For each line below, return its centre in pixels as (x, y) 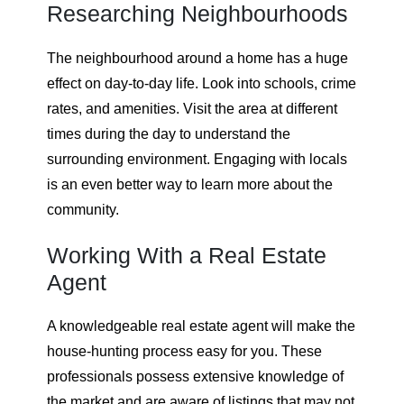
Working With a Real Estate (187, 255)
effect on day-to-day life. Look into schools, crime (202, 83)
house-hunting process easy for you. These (184, 352)
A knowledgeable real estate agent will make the (201, 326)
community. (83, 209)
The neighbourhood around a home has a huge (197, 58)
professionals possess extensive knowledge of (195, 377)
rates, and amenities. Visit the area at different (192, 108)
